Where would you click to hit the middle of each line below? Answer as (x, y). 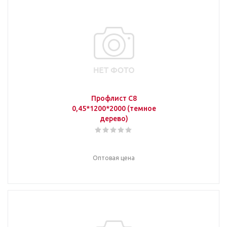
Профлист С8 (114, 98)
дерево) (114, 119)
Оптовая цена (114, 158)
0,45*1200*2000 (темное (114, 108)
